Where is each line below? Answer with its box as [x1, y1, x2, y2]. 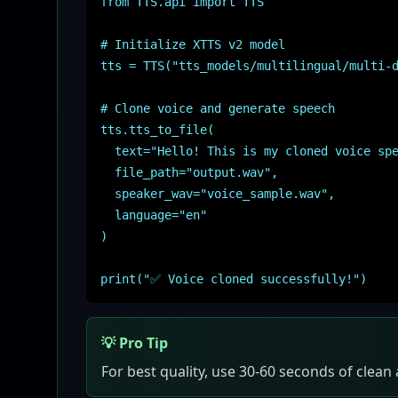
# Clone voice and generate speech [100, 101, 335, 115]
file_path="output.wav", [100, 165, 278, 179]
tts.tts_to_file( [100, 123, 214, 137]
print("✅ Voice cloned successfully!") [100, 272, 367, 286]
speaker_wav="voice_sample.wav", [100, 187, 335, 201]
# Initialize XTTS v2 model [100, 37, 285, 52]
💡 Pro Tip [101, 333, 168, 353]
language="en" [100, 208, 207, 222]
